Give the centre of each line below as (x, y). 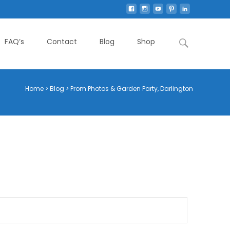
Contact (62, 42)
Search (189, 38)
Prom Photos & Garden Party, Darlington (132, 89)
